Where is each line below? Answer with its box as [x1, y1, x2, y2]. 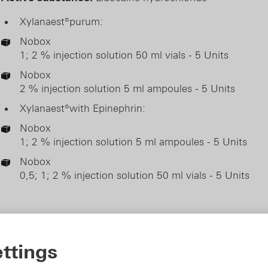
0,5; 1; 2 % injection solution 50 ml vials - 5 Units [20, 169, 249, 181]
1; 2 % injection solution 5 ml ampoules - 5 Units [20, 136, 247, 148]
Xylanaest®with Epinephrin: [20, 102, 145, 114]
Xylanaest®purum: [20, 16, 103, 28]
